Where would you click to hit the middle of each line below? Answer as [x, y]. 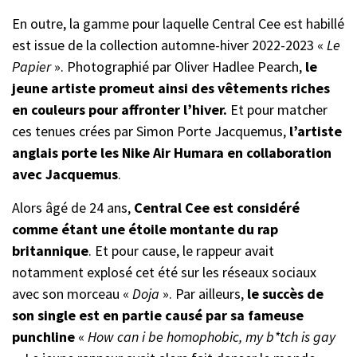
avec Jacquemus [65, 174]
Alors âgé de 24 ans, [71, 207]
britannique [50, 250]
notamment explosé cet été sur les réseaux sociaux [164, 272]
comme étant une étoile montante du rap [145, 229]
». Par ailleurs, [203, 293]
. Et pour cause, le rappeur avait [181, 250]
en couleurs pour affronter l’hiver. [120, 109]
